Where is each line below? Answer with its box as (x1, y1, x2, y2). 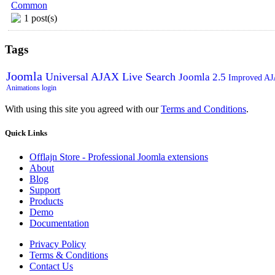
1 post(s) (24, 12, 57, 23)
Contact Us (29, 260, 73, 271)
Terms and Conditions (161, 103, 246, 114)
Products (29, 195, 63, 206)
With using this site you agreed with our (5, 103, 161, 114)
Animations (6, 83, 42, 92)
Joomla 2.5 (179, 71, 228, 83)
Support (29, 184, 60, 195)
